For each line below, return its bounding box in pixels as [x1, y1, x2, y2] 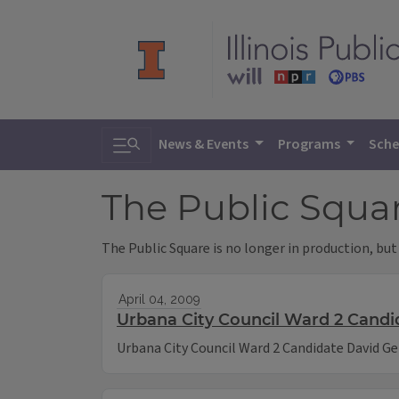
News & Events [159, 134, 251, 154]
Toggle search [112, 126, 218, 152]
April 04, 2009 [118, 292, 200, 307]
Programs [277, 134, 343, 154]
